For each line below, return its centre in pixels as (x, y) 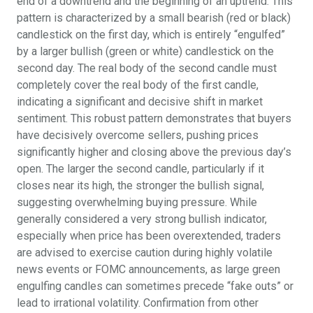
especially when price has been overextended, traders (149, 235)
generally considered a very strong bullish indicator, (142, 219)
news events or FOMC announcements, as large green (148, 269)
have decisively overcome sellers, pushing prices (138, 135)
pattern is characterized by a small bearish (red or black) (154, 17)
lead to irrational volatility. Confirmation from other (138, 303)
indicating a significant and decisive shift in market (140, 101)
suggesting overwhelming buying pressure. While (137, 202)
